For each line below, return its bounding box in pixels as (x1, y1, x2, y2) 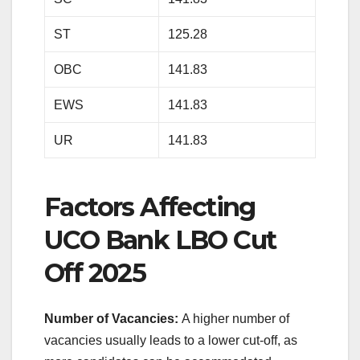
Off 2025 (44, 257, 146, 289)
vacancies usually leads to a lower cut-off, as (44, 333, 297, 347)
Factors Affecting (44, 191, 256, 223)
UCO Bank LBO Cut (44, 224, 276, 256)
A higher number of (182, 311, 289, 325)
